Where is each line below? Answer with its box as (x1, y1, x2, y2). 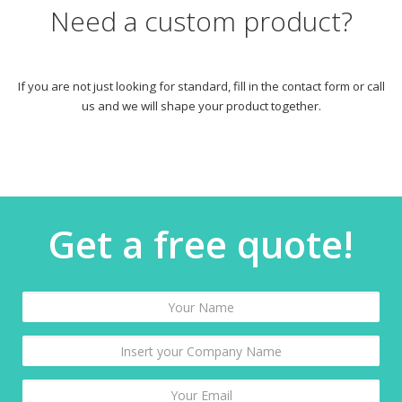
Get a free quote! (48, 218, 354, 270)
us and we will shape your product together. (81, 98, 321, 115)
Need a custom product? (49, 3, 353, 40)
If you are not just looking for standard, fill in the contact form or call (17, 78, 385, 95)
